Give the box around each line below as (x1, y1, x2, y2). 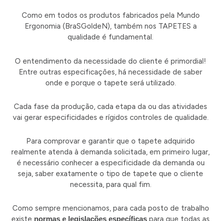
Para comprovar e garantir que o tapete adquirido (26, 137, 195, 146)
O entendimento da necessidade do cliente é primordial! (15, 56, 206, 66)
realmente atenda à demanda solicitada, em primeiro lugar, (11, 147, 210, 157)
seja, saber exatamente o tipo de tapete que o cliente (18, 169, 203, 179)
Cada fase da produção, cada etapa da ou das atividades (14, 102, 207, 111)
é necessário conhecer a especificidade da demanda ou (16, 158, 205, 168)
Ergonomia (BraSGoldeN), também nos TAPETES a (24, 22, 197, 31)
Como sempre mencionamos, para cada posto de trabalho (12, 204, 209, 213)
